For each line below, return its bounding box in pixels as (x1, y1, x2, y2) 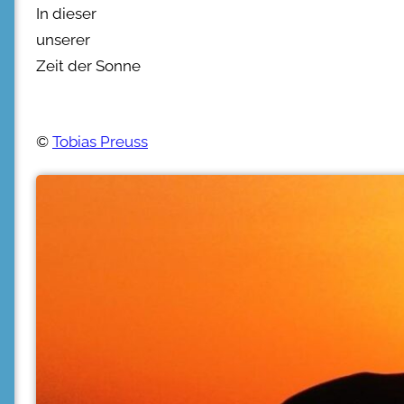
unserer (36, 31, 90, 50)
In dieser (36, 5, 96, 23)
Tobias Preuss (52, 133, 148, 151)
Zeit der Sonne (36, 57, 141, 76)
